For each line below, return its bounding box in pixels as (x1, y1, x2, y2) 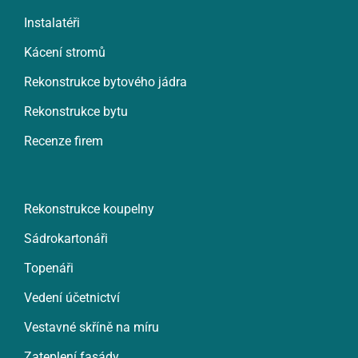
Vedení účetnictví (23, 289, 120, 305)
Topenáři (23, 260, 74, 276)
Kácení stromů (23, 44, 105, 60)
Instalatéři (23, 14, 80, 30)
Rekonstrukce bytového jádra (23, 74, 187, 89)
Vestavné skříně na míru (23, 319, 159, 335)
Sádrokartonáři (23, 230, 108, 246)
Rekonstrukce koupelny (23, 201, 154, 217)
